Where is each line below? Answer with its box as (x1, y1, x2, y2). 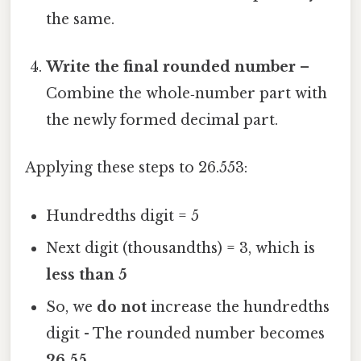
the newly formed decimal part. (46, 111, 279, 130)
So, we (46, 297, 98, 316)
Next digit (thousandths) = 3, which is (46, 239, 316, 257)
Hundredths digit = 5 (46, 206, 200, 225)
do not (97, 297, 147, 316)
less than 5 (46, 265, 128, 284)
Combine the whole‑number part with (46, 85, 328, 103)
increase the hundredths (147, 297, 330, 316)
